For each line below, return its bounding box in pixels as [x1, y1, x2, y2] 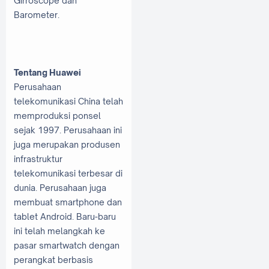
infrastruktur [14, 154, 62, 165]
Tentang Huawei [14, 67, 81, 78]
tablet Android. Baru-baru [14, 211, 116, 222]
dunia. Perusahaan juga [14, 183, 106, 193]
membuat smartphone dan [14, 197, 122, 208]
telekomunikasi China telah [14, 96, 123, 107]
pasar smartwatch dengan [14, 240, 119, 251]
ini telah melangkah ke [14, 226, 105, 237]
